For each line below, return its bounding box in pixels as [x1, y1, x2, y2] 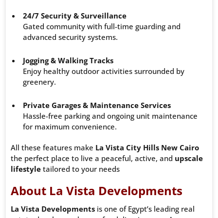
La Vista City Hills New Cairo [95, 143, 199, 153]
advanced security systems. [23, 32, 118, 42]
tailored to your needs [41, 164, 120, 174]
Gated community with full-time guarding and [23, 21, 181, 32]
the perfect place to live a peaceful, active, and [11, 153, 175, 163]
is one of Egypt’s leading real [95, 204, 195, 214]
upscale [175, 153, 203, 163]
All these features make [11, 143, 95, 153]
